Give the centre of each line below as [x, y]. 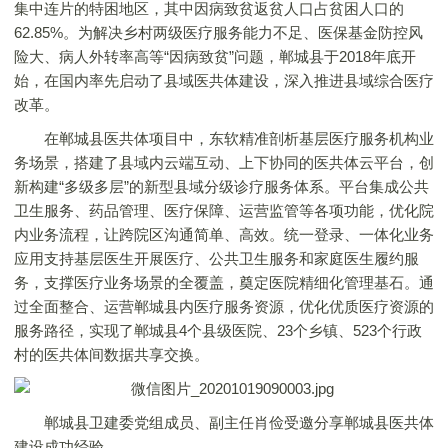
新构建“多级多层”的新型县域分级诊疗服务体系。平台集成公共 [221, 186]
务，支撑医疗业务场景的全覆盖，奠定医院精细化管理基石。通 [224, 282]
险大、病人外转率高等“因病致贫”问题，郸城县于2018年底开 [215, 56]
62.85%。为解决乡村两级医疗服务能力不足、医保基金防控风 [218, 32]
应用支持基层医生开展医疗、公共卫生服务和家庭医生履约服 [216, 258]
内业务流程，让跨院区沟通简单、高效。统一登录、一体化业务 [224, 234]
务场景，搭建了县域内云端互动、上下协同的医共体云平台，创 [224, 162]
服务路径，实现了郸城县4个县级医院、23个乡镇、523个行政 [218, 330]
